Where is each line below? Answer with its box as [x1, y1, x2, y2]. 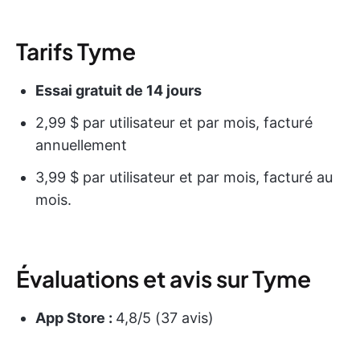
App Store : [35, 309, 116, 327]
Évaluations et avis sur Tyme [16, 264, 311, 293]
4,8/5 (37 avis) [116, 309, 214, 327]
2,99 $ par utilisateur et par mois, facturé [35, 114, 313, 132]
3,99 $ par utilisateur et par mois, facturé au [35, 169, 333, 186]
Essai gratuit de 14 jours [35, 82, 202, 100]
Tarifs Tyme [16, 37, 136, 66]
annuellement [35, 137, 127, 154]
